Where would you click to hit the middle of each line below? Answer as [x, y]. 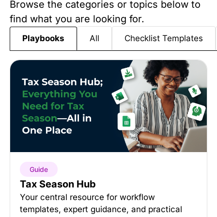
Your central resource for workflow [87, 197]
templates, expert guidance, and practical [101, 209]
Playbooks [43, 38]
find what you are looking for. [77, 19]
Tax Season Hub [58, 184]
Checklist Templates [164, 38]
